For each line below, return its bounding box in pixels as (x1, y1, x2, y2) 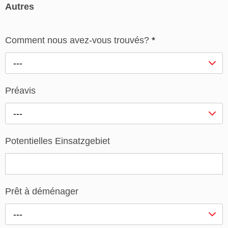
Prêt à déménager (5, 186, 78, 197)
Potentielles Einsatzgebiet (5, 136, 110, 147)
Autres (5, 1, 34, 12)
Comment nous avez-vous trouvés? (5, 35, 152, 46)
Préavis (5, 85, 36, 96)
